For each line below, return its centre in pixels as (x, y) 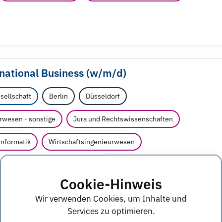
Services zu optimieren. (111, 211)
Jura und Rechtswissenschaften (123, 119)
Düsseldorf (103, 96)
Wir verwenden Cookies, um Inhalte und (111, 198)
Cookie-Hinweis (111, 184)
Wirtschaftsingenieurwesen (92, 142)
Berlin (58, 96)
